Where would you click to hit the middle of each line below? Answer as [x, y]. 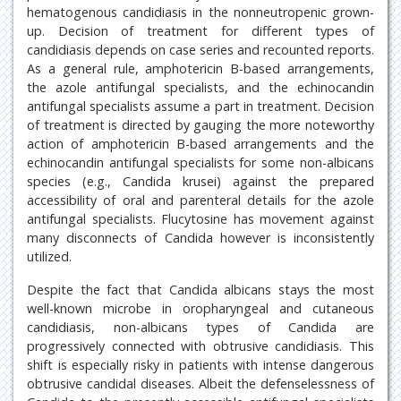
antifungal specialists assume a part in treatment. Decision [200, 106]
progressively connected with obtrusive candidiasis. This [200, 346]
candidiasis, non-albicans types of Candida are [200, 327]
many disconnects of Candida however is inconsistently [200, 238]
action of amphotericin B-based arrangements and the [200, 144]
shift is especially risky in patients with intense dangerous [200, 365]
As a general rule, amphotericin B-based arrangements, [200, 68]
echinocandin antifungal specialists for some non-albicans [200, 162]
